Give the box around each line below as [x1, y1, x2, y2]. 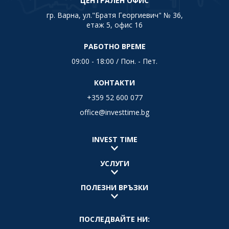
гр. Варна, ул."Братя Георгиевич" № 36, [46, 10, 183, 20]
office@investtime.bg [80, 107, 149, 118]
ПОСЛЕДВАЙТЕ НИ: [79, 214, 150, 224]
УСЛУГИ [100, 158, 129, 169]
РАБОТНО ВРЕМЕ [83, 41, 146, 52]
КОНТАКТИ [94, 78, 135, 88]
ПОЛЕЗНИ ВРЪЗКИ [81, 182, 148, 193]
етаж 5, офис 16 [86, 20, 143, 30]
